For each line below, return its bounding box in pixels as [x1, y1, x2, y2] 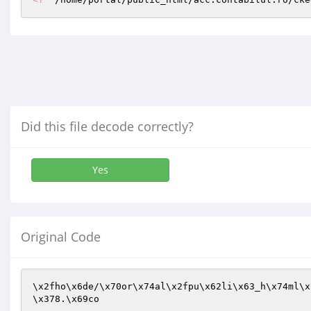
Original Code [21, 228, 101, 245]
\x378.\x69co [33, 294, 99, 304]
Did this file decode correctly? [21, 118, 194, 135]
